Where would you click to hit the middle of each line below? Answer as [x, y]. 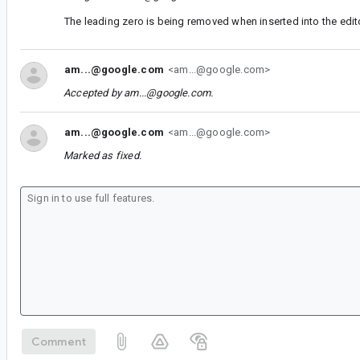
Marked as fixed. [102, 155]
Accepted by [94, 92]
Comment [59, 341]
